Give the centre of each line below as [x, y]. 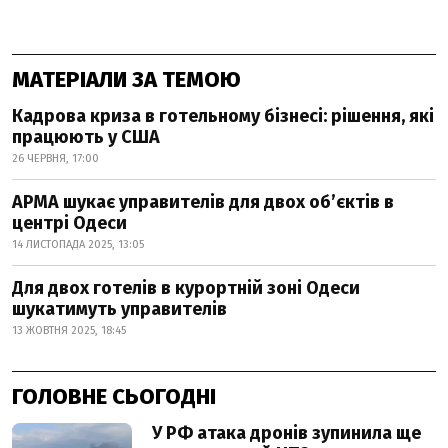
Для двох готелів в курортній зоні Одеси [186, 288]
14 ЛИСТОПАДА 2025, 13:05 [78, 244]
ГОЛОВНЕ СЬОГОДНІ [114, 396]
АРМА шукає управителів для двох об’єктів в [203, 202]
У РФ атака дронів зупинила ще [286, 433]
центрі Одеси [69, 223]
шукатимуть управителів [119, 309]
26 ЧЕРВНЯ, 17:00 [55, 158]
